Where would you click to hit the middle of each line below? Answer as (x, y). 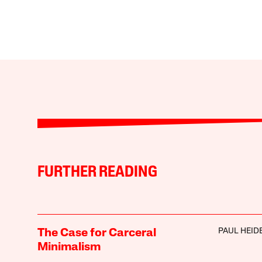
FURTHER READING (97, 173)
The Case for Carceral (96, 233)
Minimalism (69, 247)
